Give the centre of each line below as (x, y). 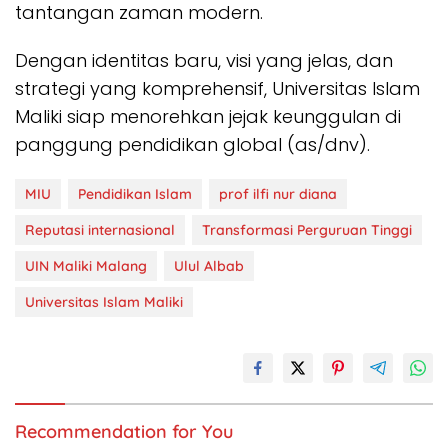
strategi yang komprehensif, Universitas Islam (217, 88)
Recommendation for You (124, 431)
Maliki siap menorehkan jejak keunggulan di (208, 116)
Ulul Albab (209, 265)
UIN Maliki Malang (86, 265)
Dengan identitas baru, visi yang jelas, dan (204, 60)
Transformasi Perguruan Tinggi (307, 229)
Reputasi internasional (100, 229)
